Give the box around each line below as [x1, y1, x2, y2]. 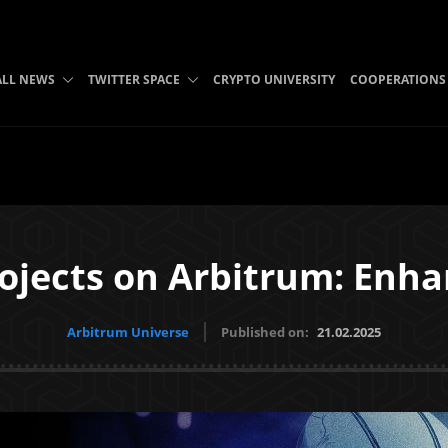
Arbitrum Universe [67, 323, 189, 341]
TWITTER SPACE [87, 71, 180, 88]
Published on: [221, 323, 312, 341]
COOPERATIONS [349, 71, 446, 88]
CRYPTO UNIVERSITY [212, 71, 335, 88]
